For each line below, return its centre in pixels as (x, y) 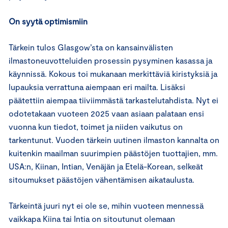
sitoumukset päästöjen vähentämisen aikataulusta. (102, 179)
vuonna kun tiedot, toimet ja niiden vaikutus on (96, 126)
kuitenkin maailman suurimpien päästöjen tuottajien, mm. (113, 153)
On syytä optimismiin (48, 21)
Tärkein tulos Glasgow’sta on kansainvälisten (91, 47)
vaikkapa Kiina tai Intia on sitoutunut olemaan (92, 218)
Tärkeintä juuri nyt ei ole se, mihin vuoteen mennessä (106, 205)
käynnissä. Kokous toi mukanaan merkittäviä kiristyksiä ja (113, 73)
